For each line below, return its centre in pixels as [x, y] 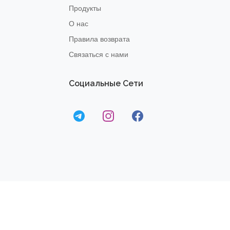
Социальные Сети [106, 84]
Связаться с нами [99, 55]
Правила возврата [100, 39]
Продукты [85, 8]
